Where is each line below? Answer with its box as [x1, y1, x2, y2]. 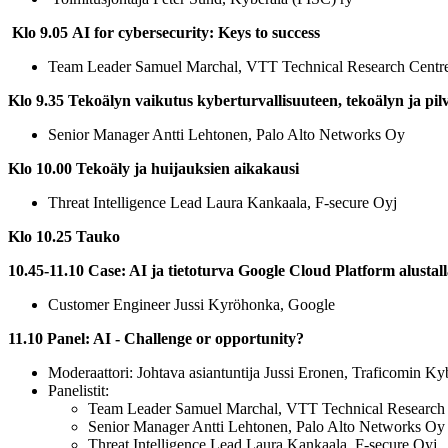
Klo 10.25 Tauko [8, 228, 120, 246]
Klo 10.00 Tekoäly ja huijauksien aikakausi [8, 160, 303, 178]
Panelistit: [48, 382, 113, 400]
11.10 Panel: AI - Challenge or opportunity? [8, 330, 304, 348]
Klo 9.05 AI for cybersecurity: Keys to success [8, 24, 324, 42]
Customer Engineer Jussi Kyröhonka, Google [48, 296, 335, 314]
